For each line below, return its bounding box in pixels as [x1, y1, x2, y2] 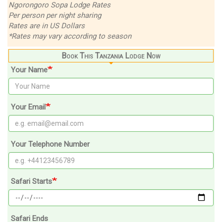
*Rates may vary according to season [8, 31, 131, 41]
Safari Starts [11, 176, 52, 186]
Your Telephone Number [11, 139, 90, 149]
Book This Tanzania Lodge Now [61, 51, 161, 60]
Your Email [11, 102, 46, 111]
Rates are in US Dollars [8, 21, 85, 30]
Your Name [11, 65, 48, 74]
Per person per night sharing [8, 10, 101, 20]
